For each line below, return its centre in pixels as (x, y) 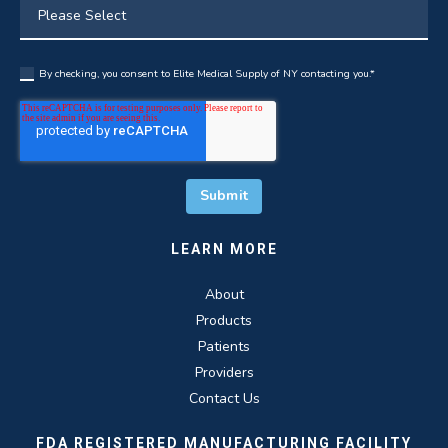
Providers (224, 372)
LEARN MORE (224, 248)
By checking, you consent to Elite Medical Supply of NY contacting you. (204, 73)
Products (224, 320)
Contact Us (224, 398)
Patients (224, 346)
